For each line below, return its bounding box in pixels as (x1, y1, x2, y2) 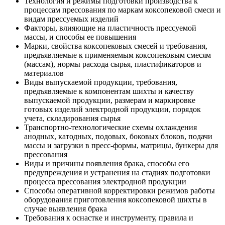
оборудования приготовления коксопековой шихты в (24, 195, 207, 204)
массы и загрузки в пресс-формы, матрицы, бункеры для (24, 141, 218, 150)
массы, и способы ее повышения (24, 33, 136, 42)
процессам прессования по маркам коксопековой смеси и (24, 6, 221, 15)
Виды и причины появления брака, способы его (24, 159, 189, 168)
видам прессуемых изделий (24, 15, 119, 24)
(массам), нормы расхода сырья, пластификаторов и (24, 60, 201, 69)
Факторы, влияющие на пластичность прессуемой (24, 24, 196, 33)
